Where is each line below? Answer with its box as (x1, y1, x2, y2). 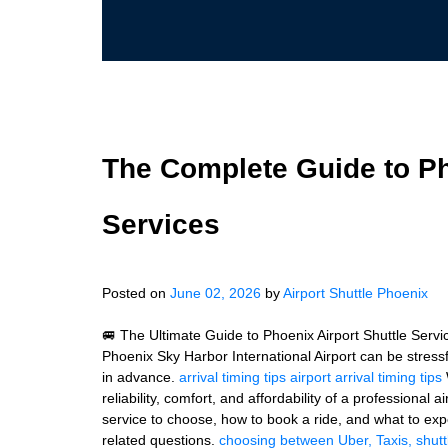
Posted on (102, 285, 170, 301)
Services (102, 209, 220, 240)
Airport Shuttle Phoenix (283, 285, 428, 301)
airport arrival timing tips (290, 369, 442, 385)
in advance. (102, 369, 179, 385)
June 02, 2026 (170, 285, 261, 301)
